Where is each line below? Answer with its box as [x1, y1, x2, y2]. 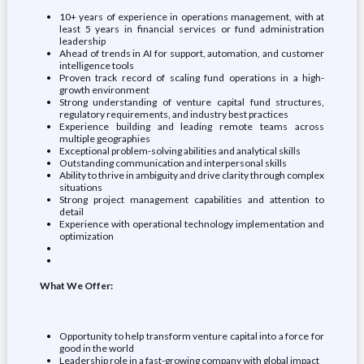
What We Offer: [39, 279, 113, 292]
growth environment [58, 84, 149, 96]
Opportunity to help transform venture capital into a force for [58, 330, 325, 342]
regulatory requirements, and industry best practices [58, 108, 288, 120]
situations [58, 181, 102, 193]
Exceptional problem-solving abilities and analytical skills [58, 145, 301, 157]
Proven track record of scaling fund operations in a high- [58, 71, 325, 84]
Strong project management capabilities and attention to [58, 193, 325, 206]
